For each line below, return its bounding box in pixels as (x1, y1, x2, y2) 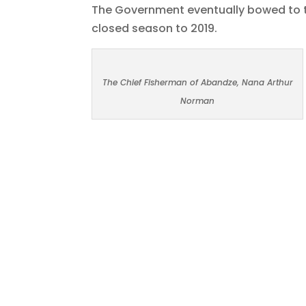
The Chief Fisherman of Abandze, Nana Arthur (102, 76, 293, 89)
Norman (180, 95, 215, 107)
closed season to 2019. (92, 20, 218, 37)
